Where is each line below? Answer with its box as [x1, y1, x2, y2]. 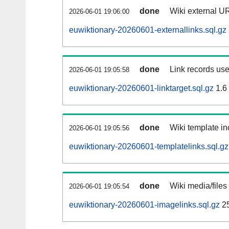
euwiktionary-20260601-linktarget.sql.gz [69, 84, 214, 93]
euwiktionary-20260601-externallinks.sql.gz [69, 26, 226, 35]
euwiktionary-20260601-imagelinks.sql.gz [69, 200, 220, 210]
